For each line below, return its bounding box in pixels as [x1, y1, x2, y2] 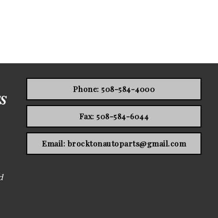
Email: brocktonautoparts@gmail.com [42, 138, 186, 148]
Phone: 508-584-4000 [73, 83, 155, 94]
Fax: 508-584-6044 [79, 110, 149, 121]
